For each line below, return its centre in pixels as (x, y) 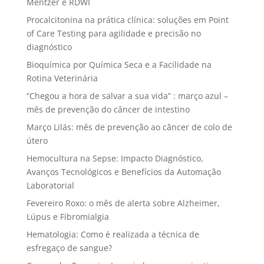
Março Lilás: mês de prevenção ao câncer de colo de (129, 127)
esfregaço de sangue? (69, 247)
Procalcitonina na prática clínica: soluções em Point (127, 19)
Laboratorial (50, 185)
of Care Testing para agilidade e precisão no (113, 33)
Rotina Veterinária (62, 78)
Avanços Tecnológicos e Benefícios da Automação (123, 171)
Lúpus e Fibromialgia (67, 216)
